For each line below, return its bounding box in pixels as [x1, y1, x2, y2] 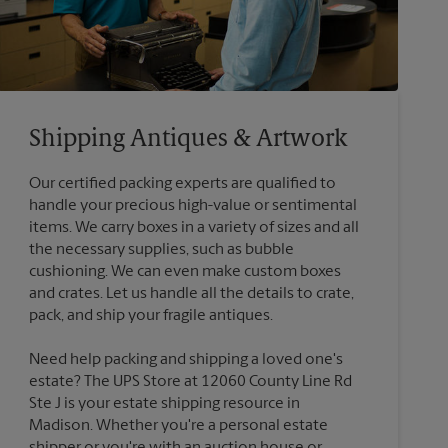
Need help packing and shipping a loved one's [28, 351, 343, 368]
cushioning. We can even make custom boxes [28, 263, 341, 280]
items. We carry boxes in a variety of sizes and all [28, 219, 359, 236]
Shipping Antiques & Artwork [28, 127, 348, 152]
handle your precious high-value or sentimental [28, 197, 357, 214]
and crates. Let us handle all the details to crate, [28, 285, 354, 302]
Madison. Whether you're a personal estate [28, 417, 328, 434]
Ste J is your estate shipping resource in [28, 395, 300, 412]
